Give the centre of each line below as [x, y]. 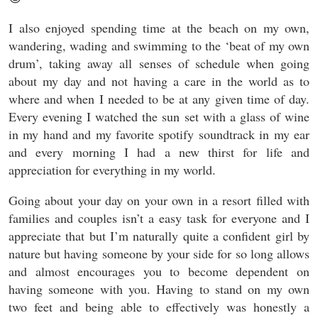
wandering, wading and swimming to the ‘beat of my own [159, 45]
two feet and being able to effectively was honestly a [159, 307]
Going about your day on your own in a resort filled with [159, 200]
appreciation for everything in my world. [112, 170]
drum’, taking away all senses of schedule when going [159, 63]
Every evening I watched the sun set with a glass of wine [159, 116]
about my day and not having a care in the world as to [159, 81]
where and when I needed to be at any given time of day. [159, 99]
